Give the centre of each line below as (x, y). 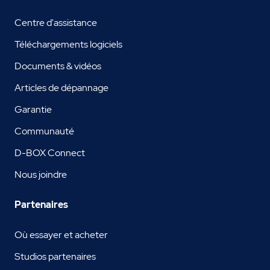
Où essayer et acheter (61, 235)
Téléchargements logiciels (68, 45)
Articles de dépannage (61, 88)
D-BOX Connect (50, 153)
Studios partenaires (55, 257)
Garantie (33, 110)
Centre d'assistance (56, 23)
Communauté (44, 131)
